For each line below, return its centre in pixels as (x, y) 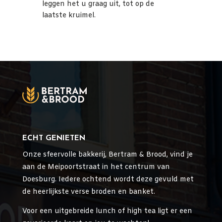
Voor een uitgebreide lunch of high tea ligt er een (107, 212)
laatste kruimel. (69, 16)
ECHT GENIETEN (54, 139)
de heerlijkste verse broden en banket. (88, 192)
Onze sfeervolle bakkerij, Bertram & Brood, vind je (107, 155)
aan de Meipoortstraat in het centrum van (96, 167)
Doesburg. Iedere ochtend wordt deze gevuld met (108, 180)
